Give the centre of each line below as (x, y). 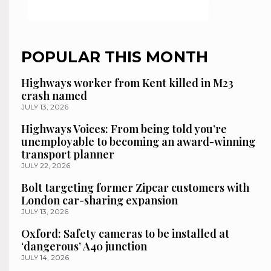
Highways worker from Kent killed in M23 (127, 83)
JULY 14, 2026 (45, 258)
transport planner (68, 155)
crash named (54, 96)
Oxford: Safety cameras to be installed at (125, 234)
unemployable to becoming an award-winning (138, 142)
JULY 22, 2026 (46, 166)
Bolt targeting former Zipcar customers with (135, 188)
